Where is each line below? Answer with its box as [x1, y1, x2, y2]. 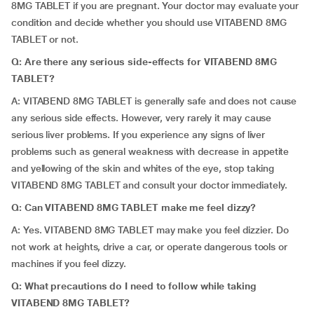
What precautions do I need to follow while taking [24, 280, 257, 292]
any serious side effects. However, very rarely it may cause [11, 112, 272, 123]
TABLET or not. [11, 34, 78, 45]
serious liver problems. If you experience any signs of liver [11, 129, 266, 140]
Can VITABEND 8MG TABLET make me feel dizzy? [24, 202, 257, 213]
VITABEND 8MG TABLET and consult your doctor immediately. [11, 179, 287, 191]
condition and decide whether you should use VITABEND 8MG [11, 17, 287, 28]
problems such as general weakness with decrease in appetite [11, 146, 289, 157]
